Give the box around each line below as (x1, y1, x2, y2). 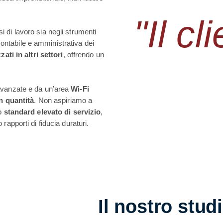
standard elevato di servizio (3, 107, 101, 116)
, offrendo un (63, 50, 104, 59)
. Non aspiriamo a (34, 96, 93, 105)
